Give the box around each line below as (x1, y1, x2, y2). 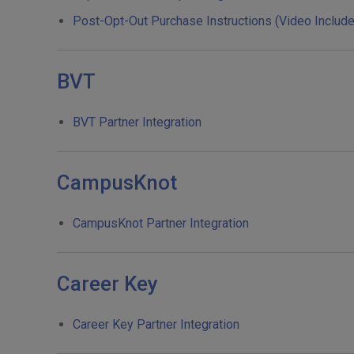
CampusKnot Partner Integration (73, 216, 249, 231)
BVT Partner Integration (73, 115, 201, 130)
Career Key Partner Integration (73, 317, 239, 332)
